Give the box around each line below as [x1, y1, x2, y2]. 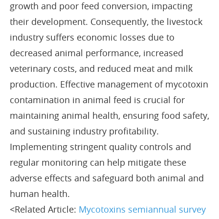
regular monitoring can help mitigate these [10, 156, 186, 168]
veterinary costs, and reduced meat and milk [10, 62, 193, 74]
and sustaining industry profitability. [10, 125, 159, 137]
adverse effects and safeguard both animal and [10, 172, 204, 184]
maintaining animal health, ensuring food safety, [10, 109, 209, 121]
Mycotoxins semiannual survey [79, 203, 206, 215]
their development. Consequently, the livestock [10, 15, 202, 27]
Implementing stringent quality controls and [10, 140, 191, 153]
